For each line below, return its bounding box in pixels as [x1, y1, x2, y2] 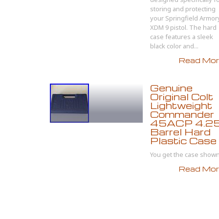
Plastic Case [150, 134, 217, 147]
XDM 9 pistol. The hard [150, 23, 217, 32]
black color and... [150, 42, 198, 50]
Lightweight [150, 99, 212, 111]
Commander [150, 108, 214, 120]
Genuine [150, 82, 193, 94]
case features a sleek [150, 32, 213, 41]
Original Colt [150, 90, 213, 103]
